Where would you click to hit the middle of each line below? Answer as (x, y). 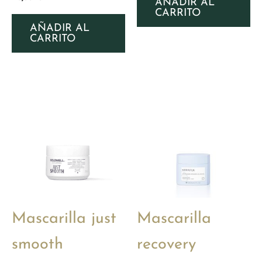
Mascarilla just (64, 219)
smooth (37, 244)
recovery (166, 244)
